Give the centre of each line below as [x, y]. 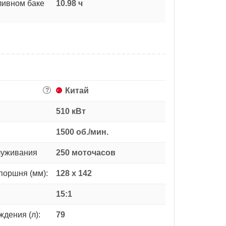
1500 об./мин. [82, 132]
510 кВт [71, 111]
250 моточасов [86, 152]
